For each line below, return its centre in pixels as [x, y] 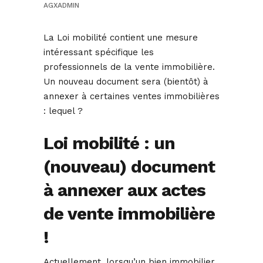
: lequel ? [63, 111]
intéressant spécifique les [99, 53]
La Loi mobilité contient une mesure [121, 38]
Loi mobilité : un [109, 143]
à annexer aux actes [124, 190]
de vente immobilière [129, 214]
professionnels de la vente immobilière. [129, 67]
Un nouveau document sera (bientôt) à [126, 82]
